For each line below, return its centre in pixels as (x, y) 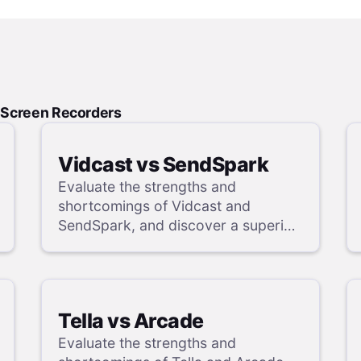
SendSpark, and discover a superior (178, 225)
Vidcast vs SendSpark (164, 164)
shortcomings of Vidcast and (155, 205)
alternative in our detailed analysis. (174, 244)
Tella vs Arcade (131, 321)
